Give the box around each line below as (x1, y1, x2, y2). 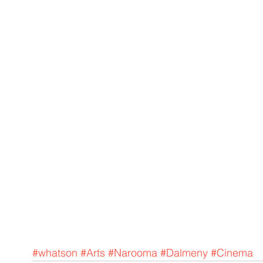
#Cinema (211, 246, 253, 260)
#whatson (32, 246, 77, 260)
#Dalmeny (160, 246, 208, 260)
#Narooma (108, 246, 157, 260)
